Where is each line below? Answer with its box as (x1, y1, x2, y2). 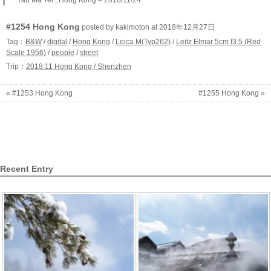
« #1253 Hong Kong (6, 88, 73, 97)
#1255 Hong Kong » (198, 88, 265, 97)
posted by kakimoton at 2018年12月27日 (80, 22, 215, 31)
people (51, 48, 74, 57)
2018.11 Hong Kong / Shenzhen (26, 62, 131, 71)
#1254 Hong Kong (6, 21, 80, 31)
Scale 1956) (6, 48, 46, 57)
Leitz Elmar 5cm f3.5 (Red (176, 37, 261, 46)
